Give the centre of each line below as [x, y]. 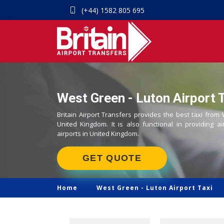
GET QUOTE [112, 158]
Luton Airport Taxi [179, 188]
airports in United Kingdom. [98, 133]
